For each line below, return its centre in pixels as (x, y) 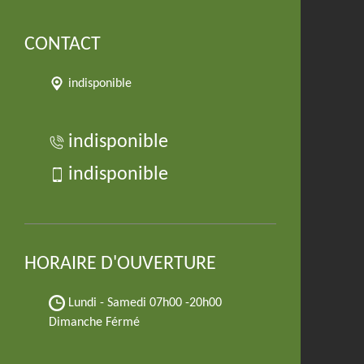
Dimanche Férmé (94, 323)
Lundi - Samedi (109, 303)
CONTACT (63, 45)
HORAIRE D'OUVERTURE (120, 264)
